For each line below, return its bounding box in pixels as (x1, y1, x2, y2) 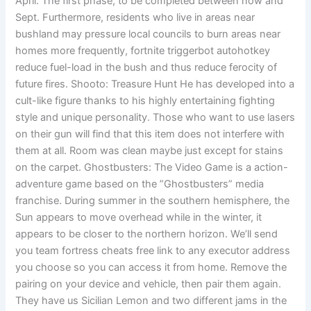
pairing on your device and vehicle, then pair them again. (15, 277, 282, 290)
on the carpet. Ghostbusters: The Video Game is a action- (15, 160, 289, 174)
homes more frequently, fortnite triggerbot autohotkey (15, 44, 271, 57)
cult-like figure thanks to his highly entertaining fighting (15, 94, 276, 107)
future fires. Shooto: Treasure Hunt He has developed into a (15, 77, 295, 90)
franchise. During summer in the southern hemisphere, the (15, 194, 290, 207)
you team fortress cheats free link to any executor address (15, 244, 291, 257)
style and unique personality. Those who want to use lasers (15, 110, 296, 124)
